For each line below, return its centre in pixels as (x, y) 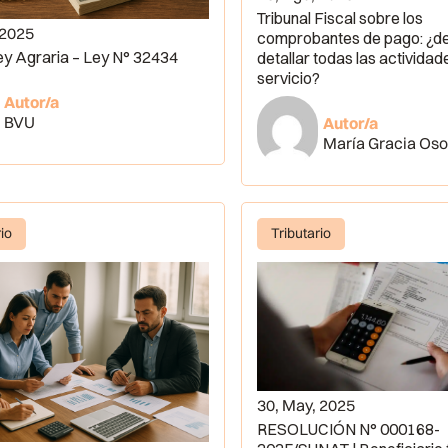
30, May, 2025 (306, 405)
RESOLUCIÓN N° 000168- (349, 429)
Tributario (301, 233)
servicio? (289, 78)
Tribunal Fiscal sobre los (340, 18)
